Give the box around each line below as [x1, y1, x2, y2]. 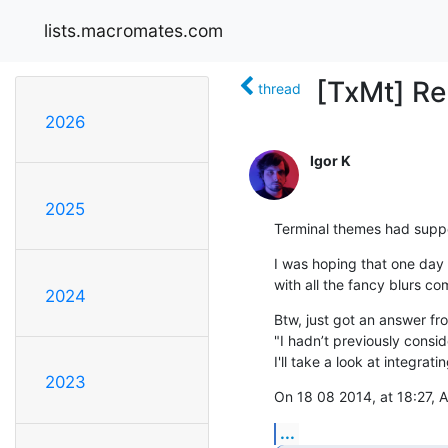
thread [258, 79, 301, 97]
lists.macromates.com [44, 19, 223, 41]
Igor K [310, 151, 351, 169]
